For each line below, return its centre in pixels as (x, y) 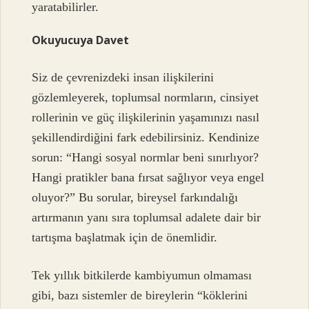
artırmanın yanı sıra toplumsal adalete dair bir (147, 217)
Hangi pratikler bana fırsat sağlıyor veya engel (148, 177)
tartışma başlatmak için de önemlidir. (125, 237)
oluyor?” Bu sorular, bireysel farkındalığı (135, 197)
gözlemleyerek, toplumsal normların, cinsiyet (146, 97)
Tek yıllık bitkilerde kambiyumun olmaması (142, 276)
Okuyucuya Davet (81, 40)
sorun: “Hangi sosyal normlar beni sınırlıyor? (146, 157)
